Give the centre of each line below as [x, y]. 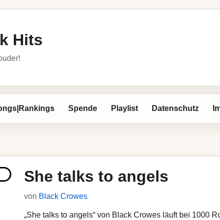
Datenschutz [175, 108]
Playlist [124, 108]
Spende [83, 108]
